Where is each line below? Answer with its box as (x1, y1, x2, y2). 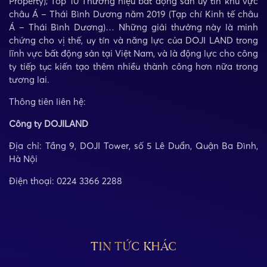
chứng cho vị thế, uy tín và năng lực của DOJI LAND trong (9, 35, 258, 46)
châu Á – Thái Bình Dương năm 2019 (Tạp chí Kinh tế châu (9, 8, 258, 20)
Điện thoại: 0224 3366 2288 (9, 175, 122, 187)
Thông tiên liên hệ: (9, 96, 86, 107)
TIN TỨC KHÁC (91, 241, 176, 254)
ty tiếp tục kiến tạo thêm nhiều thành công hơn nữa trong (9, 61, 258, 72)
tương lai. (9, 74, 49, 85)
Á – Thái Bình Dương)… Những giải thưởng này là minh (9, 21, 258, 33)
